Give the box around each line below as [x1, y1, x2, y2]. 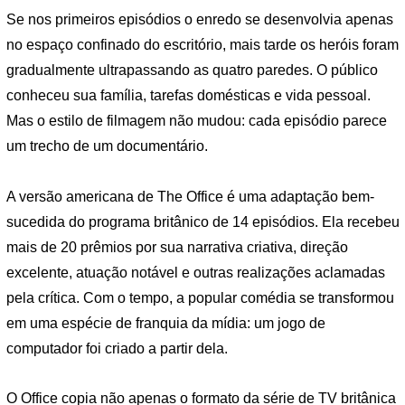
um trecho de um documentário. [6, 137, 208, 154]
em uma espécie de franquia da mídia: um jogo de [6, 315, 325, 331]
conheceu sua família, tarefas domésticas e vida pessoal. [6, 87, 371, 103]
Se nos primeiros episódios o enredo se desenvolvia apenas [6, 11, 393, 27]
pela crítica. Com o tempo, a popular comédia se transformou [6, 289, 394, 306]
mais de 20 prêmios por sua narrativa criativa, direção [6, 239, 348, 255]
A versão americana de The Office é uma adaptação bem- [6, 188, 374, 204]
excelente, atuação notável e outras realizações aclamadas [6, 264, 385, 280]
